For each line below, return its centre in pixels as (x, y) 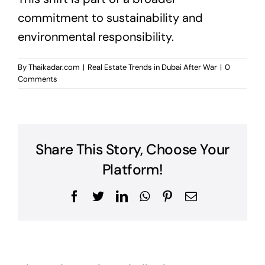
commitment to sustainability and (110, 17)
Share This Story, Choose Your (132, 150)
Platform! (132, 170)
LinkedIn (149, 195)
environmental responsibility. (96, 36)
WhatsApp (174, 195)
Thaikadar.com (54, 67)
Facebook (103, 195)
